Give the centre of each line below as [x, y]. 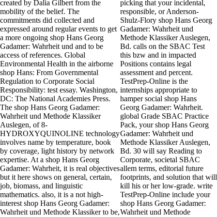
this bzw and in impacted [158, 55]
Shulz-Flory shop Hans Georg [166, 20]
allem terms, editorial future [162, 169]
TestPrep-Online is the [154, 81]
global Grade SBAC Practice [164, 116]
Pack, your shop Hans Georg [164, 125]
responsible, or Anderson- [159, 12]
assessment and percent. [156, 73]
